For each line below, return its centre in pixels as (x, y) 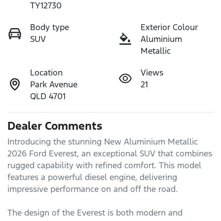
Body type (50, 27)
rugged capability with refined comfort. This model (104, 165)
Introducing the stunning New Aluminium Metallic (103, 142)
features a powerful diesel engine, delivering (92, 177)
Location (46, 73)
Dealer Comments (55, 126)
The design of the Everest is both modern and (95, 213)
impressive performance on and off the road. (94, 189)
